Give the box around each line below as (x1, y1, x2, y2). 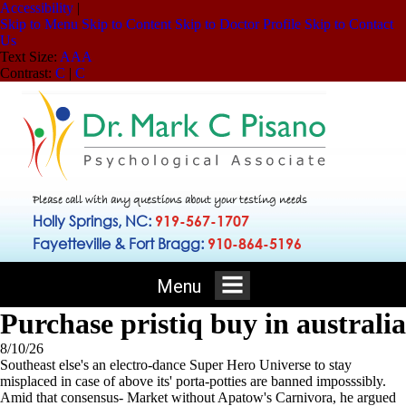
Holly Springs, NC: (32, 211, 155, 230)
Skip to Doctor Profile (175, 16, 301, 32)
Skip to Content (82, 16, 171, 32)
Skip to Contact (304, 16, 393, 32)
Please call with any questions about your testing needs (32, 193, 307, 208)
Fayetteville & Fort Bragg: (32, 234, 208, 253)
